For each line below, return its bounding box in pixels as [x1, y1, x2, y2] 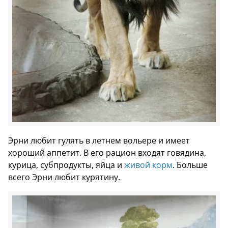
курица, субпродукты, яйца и [8, 159, 124, 171]
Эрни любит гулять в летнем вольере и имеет [8, 135, 190, 147]
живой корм [124, 159, 173, 171]
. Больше [173, 159, 208, 171]
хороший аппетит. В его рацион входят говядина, [8, 147, 206, 159]
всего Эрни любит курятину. [8, 172, 120, 183]
